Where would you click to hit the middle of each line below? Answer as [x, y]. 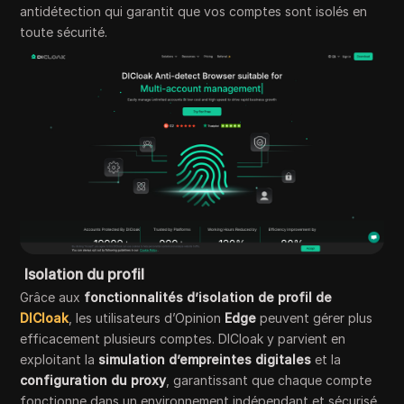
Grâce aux [52, 297]
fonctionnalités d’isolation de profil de [208, 297]
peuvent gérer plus [315, 317]
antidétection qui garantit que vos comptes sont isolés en [194, 11]
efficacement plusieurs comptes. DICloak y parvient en [183, 338]
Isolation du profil [85, 274]
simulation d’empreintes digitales [205, 359]
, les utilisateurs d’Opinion [147, 317]
